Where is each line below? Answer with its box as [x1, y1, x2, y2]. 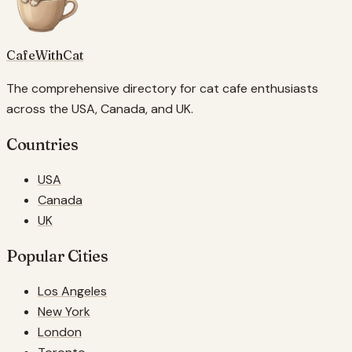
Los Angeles [38, 282, 107, 299]
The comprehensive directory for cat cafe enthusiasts [6, 79, 318, 97]
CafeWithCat [6, 46, 83, 63]
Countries [6, 134, 79, 154]
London [38, 323, 82, 340]
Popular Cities [6, 245, 108, 266]
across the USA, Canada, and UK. [6, 100, 193, 117]
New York [38, 302, 90, 320]
